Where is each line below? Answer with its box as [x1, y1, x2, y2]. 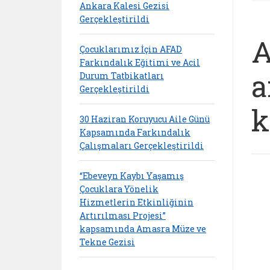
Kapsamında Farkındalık [80, 126, 190, 138]
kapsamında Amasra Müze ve [80, 222, 206, 234]
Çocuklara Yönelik [80, 183, 159, 195]
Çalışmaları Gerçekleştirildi [80, 139, 204, 151]
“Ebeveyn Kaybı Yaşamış [80, 169, 184, 181]
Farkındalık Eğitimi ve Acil [80, 56, 200, 68]
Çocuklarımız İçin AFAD [80, 43, 182, 55]
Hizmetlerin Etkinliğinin [80, 196, 193, 208]
